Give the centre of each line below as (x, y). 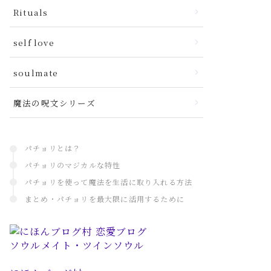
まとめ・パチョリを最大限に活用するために (105, 199)
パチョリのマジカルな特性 (73, 165)
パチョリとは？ (53, 148)
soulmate (36, 73)
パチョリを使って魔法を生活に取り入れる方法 (109, 182)
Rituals (31, 12)
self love (34, 42)
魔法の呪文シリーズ (54, 103)
